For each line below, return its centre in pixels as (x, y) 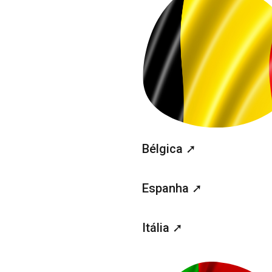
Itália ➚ (162, 227)
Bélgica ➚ (169, 148)
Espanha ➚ (172, 188)
